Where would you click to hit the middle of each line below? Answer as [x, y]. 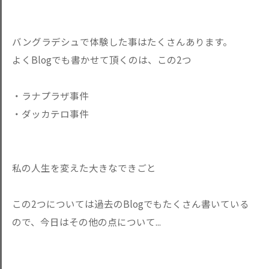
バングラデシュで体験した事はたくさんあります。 [122, 41]
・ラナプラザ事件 [50, 95]
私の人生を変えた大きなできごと [84, 168]
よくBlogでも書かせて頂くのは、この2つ [102, 59]
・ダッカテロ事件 [50, 113]
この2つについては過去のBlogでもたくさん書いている [131, 204]
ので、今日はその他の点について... [86, 222]
